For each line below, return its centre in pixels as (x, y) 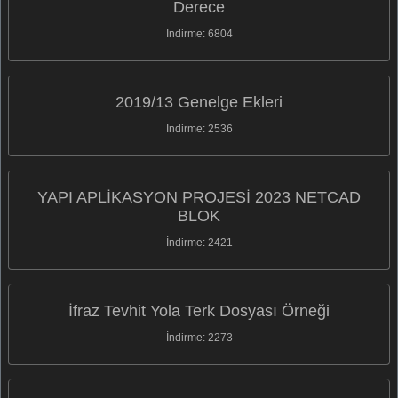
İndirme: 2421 (199, 242)
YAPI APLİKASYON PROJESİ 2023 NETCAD (199, 197)
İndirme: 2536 (199, 128)
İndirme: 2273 (199, 337)
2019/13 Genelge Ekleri (199, 102)
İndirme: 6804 (199, 33)
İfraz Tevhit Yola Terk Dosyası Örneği (199, 310)
